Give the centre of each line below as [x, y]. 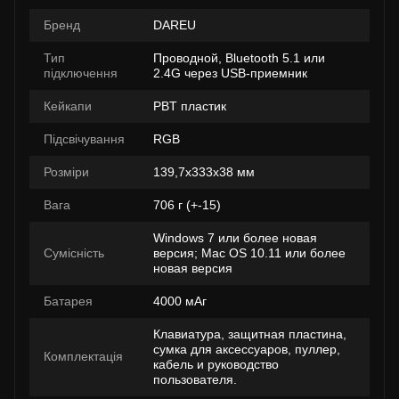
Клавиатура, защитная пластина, [250, 334]
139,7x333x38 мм [204, 172]
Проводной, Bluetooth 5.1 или [239, 58]
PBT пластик [190, 106]
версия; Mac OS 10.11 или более [249, 253]
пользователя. [195, 379]
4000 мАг [180, 301]
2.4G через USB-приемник [230, 73]
